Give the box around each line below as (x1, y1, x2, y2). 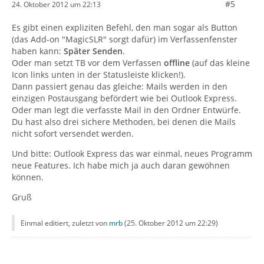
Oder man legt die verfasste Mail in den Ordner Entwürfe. (12, 104, 241, 115)
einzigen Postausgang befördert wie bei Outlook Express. (12, 93, 237, 104)
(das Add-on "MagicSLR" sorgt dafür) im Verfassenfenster (12, 34, 237, 45)
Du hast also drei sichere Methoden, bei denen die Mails (12, 116, 236, 127)
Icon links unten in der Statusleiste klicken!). (12, 69, 186, 80)
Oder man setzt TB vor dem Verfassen (12, 57, 161, 68)
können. (12, 171, 44, 183)
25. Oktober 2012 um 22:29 (127, 218, 216, 228)
